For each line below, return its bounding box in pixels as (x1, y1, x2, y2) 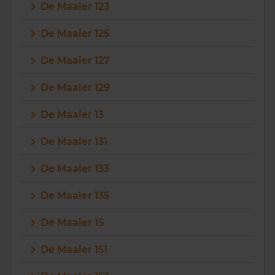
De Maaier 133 (41, 163, 109, 174)
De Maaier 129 (41, 82, 110, 93)
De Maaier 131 (41, 136, 107, 147)
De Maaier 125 (41, 28, 109, 39)
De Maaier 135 (41, 190, 109, 201)
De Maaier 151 (41, 244, 107, 255)
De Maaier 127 (41, 55, 110, 66)
